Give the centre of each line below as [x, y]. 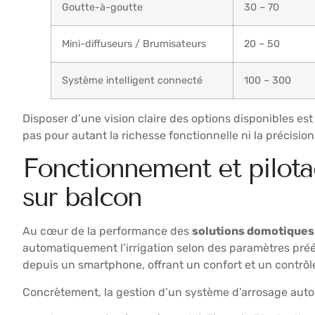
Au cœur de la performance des [107, 231]
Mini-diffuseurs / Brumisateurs [134, 44]
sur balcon [82, 198]
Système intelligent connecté [132, 80]
